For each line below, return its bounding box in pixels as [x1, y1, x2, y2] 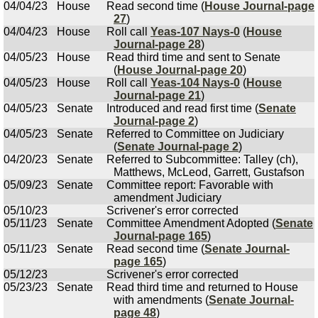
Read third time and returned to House [106, 281, 298, 293]
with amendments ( [114, 294, 209, 306]
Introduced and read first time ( [106, 102, 258, 114]
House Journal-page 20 [117, 64, 243, 76]
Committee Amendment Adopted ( [106, 217, 275, 229]
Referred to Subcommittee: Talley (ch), [106, 153, 298, 165]
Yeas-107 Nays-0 [150, 26, 240, 38]
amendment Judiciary [114, 192, 221, 204]
